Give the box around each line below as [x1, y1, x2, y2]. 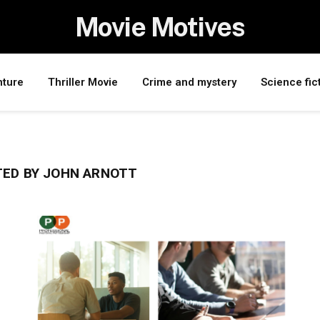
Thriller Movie [48, 76, 118, 89]
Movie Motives [75, 11, 245, 42]
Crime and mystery [142, 76, 236, 89]
